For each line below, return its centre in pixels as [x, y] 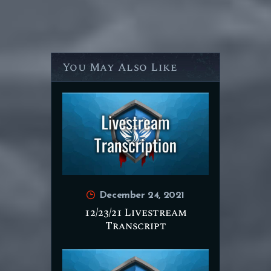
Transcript [135, 227]
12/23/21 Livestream [135, 213]
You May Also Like [120, 67]
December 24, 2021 [142, 196]
